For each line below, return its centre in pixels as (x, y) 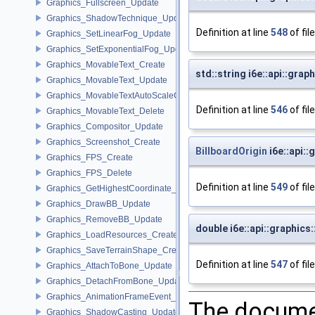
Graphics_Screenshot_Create (103, 142)
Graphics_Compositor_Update (105, 126)
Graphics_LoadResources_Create (112, 234)
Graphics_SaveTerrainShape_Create (117, 250)
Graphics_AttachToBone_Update (109, 265)
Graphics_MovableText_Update (107, 80)
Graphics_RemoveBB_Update (104, 219)
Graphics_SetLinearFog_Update (109, 33)
